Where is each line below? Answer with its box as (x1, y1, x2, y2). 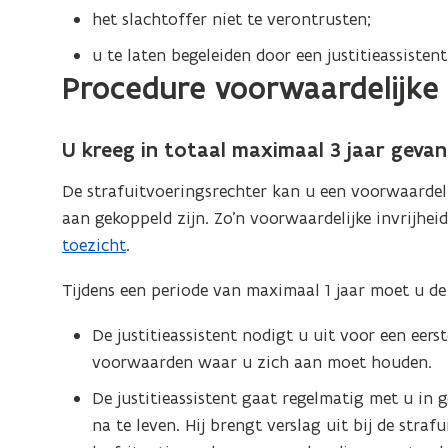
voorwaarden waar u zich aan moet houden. (92, 350, 433, 373)
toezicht (62, 233, 127, 256)
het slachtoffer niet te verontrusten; (92, 8, 372, 30)
